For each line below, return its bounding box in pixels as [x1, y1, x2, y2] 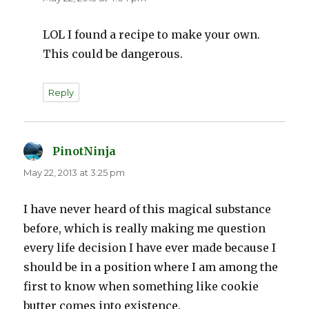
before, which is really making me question [23, 221, 266, 236]
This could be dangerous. [43, 47, 183, 61]
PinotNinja [52, 144, 117, 159]
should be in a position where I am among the [23, 260, 279, 275]
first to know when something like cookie [23, 279, 259, 294]
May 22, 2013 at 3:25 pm [23, 167, 126, 179]
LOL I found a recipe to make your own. [43, 28, 261, 42]
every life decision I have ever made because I [23, 241, 277, 255]
